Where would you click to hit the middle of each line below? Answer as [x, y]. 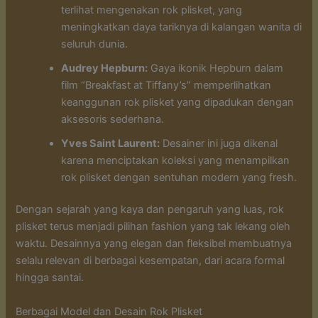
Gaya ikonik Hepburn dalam [216, 68]
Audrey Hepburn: [105, 68]
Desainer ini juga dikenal [219, 143]
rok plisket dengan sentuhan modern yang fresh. [179, 177]
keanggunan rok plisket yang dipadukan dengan [178, 102]
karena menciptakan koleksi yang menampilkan [176, 160]
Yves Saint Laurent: [111, 143]
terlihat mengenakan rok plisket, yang [152, 10]
